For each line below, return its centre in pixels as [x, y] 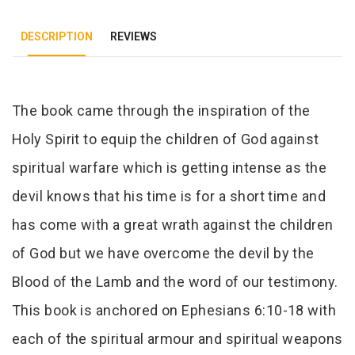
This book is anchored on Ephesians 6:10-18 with [174, 311]
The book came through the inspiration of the [161, 111]
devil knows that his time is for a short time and [169, 197]
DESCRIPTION [57, 37]
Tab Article [98, 118]
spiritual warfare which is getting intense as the [170, 168]
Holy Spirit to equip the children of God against [166, 139]
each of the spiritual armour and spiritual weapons [177, 339]
